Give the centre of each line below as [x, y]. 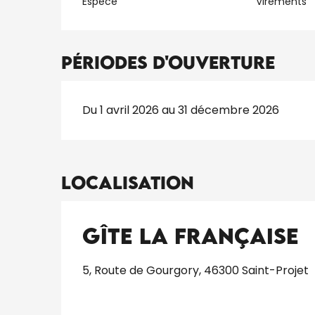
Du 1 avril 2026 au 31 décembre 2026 [181, 110]
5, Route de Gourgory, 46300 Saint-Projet [195, 270]
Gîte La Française [191, 236]
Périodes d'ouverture [168, 62]
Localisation [128, 182]
